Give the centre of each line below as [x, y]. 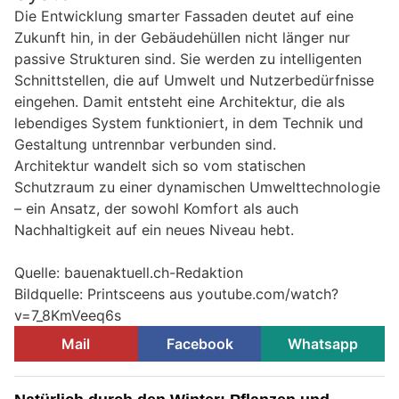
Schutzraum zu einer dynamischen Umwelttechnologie [197, 187]
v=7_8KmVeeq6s [68, 316]
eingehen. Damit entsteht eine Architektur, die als [179, 102]
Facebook [199, 344]
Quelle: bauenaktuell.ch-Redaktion [129, 273]
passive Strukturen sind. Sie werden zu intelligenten [188, 59]
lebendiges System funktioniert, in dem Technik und [189, 123]
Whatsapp [323, 344]
